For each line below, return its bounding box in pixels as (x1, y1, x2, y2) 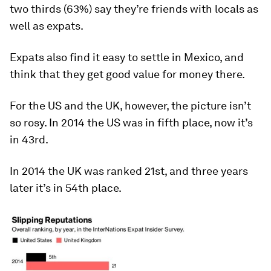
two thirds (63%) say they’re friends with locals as (10, 2, 258, 15)
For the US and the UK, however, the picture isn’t (10, 99, 251, 112)
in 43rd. (10, 132, 48, 146)
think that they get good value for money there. (10, 67, 245, 80)
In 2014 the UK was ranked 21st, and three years (10, 164, 248, 177)
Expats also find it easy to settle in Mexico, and (10, 50, 244, 64)
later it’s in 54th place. (10, 181, 122, 194)
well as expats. (10, 19, 83, 32)
